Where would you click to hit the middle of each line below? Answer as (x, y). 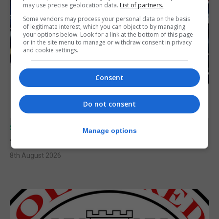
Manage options (109, 131)
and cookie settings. (51, 50)
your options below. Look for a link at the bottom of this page (108, 34)
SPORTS (25, 128)
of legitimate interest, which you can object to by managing (104, 26)
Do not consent (109, 104)
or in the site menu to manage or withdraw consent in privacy (108, 42)
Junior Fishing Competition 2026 (82, 138)
